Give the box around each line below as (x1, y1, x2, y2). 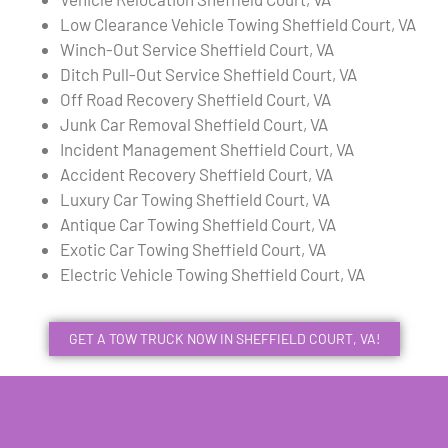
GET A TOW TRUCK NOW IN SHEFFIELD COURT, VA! (68, 330, 380, 348)
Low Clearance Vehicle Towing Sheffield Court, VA (60, 14, 416, 35)
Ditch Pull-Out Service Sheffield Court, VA (60, 64, 357, 85)
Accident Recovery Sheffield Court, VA (60, 164, 333, 185)
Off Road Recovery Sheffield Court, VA (60, 89, 331, 110)
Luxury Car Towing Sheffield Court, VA (60, 189, 330, 210)
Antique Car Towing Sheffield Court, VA (60, 214, 336, 235)
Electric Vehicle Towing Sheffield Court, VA (60, 264, 365, 285)
